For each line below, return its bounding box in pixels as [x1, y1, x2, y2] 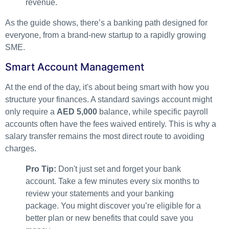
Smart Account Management [5, 61, 144, 74]
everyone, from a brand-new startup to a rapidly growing [5, 30, 206, 39]
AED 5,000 [57, 107, 97, 117]
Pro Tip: [26, 165, 56, 174]
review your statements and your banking [26, 189, 174, 198]
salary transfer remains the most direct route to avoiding [5, 132, 204, 141]
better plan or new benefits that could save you [26, 214, 193, 223]
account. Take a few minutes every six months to [26, 177, 199, 186]
